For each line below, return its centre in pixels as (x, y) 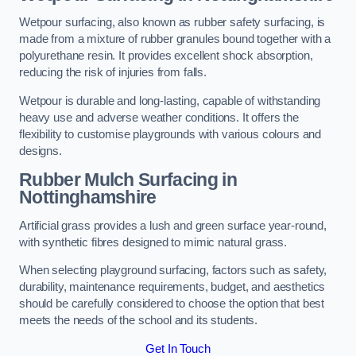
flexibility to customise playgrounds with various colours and (170, 134)
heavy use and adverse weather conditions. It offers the (159, 117)
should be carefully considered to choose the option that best (172, 304)
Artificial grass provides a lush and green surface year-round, (173, 225)
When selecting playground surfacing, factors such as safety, (173, 271)
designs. (41, 151)
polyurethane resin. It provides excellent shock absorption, (166, 56)
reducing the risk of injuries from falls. (113, 73)
